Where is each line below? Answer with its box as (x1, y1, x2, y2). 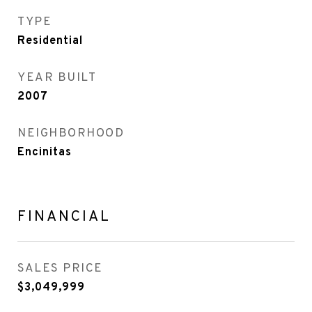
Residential (17, 34, 83, 48)
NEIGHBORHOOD (17, 126, 124, 141)
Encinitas (17, 146, 72, 159)
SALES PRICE (17, 261, 103, 276)
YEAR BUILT (17, 70, 96, 86)
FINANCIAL (17, 208, 111, 226)
